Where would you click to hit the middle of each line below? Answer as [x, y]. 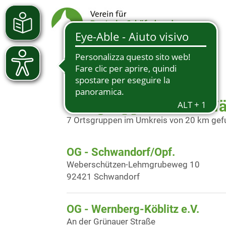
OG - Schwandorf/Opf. [121, 152]
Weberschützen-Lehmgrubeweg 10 [133, 164]
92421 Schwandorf [103, 177]
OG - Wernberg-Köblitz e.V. [133, 209]
